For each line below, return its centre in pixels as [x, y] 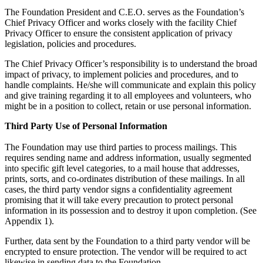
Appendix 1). [29, 221]
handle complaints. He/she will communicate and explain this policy [130, 85]
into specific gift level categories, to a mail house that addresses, [122, 168]
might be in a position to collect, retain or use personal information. [128, 106]
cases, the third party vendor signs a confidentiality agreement [118, 190]
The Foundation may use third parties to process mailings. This [121, 147]
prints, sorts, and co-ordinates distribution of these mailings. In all [125, 179]
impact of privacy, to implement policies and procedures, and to [122, 75]
